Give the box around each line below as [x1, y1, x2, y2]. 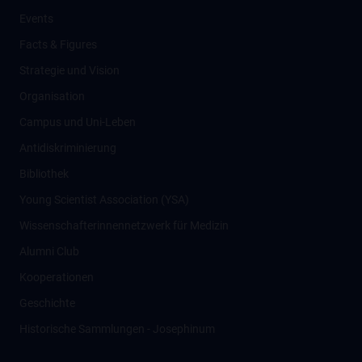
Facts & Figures [19, 38, 97, 51]
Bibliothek [19, 167, 69, 180]
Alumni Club [19, 245, 79, 258]
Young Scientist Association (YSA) [19, 193, 189, 206]
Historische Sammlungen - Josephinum [19, 322, 215, 335]
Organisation [19, 90, 85, 103]
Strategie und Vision [19, 64, 120, 77]
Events [19, 12, 53, 25]
